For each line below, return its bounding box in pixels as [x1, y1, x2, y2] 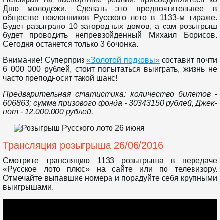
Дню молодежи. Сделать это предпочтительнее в [3, 4, 217, 13]
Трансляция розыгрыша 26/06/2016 [3, 140, 163, 151]
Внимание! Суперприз [3, 56, 87, 64]
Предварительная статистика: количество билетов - [3, 90, 217, 98]
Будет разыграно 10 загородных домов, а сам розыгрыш [3, 22, 217, 30]
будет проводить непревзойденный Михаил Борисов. [3, 31, 217, 39]
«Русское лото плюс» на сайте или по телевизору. [3, 165, 217, 173]
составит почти [159, 56, 218, 64]
